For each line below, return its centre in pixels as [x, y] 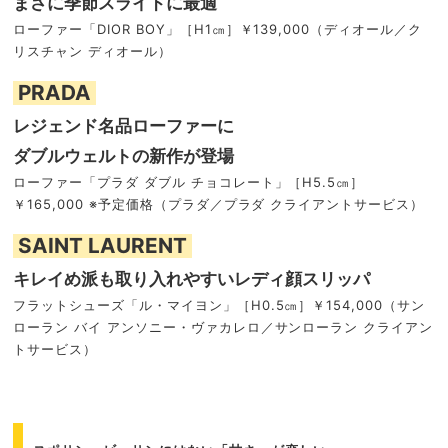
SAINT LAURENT [102, 246]
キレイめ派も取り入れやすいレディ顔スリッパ [191, 279]
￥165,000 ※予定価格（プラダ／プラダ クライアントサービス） [219, 204]
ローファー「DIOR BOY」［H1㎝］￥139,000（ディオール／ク [218, 29]
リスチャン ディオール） [92, 51]
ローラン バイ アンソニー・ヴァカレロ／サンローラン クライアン [223, 327]
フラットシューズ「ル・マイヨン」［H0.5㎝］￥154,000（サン [219, 305]
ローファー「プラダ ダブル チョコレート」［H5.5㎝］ [189, 182]
